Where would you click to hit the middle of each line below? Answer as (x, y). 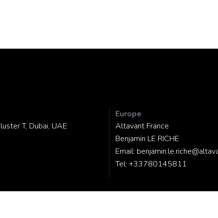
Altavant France (142, 126)
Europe (128, 114)
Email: (126, 151)
